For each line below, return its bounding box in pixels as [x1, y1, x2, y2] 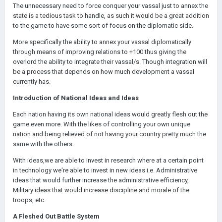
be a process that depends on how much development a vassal [13, 68, 194, 75]
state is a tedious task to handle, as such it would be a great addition [13, 12, 209, 19]
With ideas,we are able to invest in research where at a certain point [13, 157, 204, 164]
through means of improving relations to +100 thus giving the [13, 48, 186, 55]
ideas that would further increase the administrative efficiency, [13, 176, 189, 184]
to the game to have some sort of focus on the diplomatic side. [13, 22, 193, 29]
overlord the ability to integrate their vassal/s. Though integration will [13, 58, 207, 65]
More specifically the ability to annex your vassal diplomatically [13, 38, 191, 46]
